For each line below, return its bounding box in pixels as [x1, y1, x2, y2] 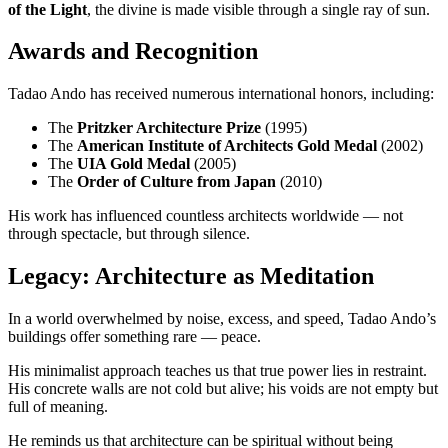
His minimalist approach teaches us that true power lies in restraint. [8, 362, 427, 380]
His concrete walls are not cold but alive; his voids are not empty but [8, 380, 438, 398]
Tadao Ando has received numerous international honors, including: [8, 85, 434, 103]
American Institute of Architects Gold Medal [77, 137, 377, 155]
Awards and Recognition [8, 38, 258, 65]
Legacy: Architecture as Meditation [8, 263, 374, 290]
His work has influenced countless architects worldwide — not [8, 207, 403, 225]
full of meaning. [8, 398, 108, 416]
